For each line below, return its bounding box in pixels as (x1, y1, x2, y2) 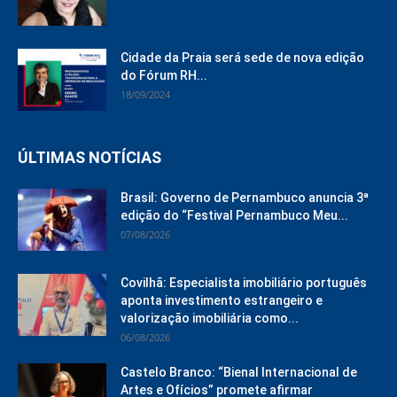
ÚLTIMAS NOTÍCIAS (18, 148, 161, 167)
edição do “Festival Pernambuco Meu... (121, 208, 348, 223)
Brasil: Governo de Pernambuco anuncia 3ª (121, 191, 369, 206)
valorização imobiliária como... (121, 311, 299, 326)
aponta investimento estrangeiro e (121, 293, 323, 308)
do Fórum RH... (121, 68, 207, 83)
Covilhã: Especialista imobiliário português (121, 276, 367, 291)
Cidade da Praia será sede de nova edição (121, 51, 364, 66)
